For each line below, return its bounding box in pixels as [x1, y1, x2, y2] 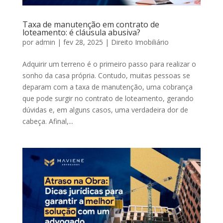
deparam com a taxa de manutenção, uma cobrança [22, 82, 193, 92]
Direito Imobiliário [111, 37, 169, 47]
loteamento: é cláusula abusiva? [22, 27, 140, 38]
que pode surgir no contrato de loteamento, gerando [22, 94, 194, 104]
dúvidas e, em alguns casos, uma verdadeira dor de [22, 105, 188, 115]
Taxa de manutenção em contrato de [22, 19, 159, 30]
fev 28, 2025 [63, 37, 103, 47]
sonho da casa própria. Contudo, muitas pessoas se [22, 71, 190, 81]
